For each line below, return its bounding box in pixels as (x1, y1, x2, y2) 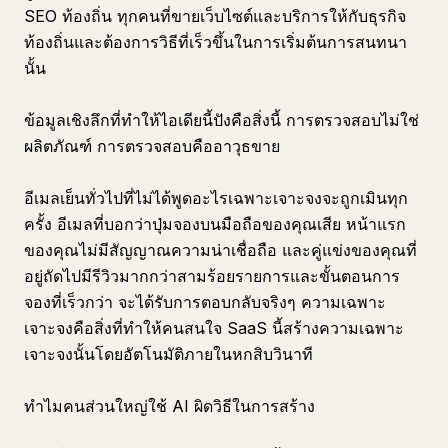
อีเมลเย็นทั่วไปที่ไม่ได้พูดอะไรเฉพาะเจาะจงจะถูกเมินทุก (24, 188, 408, 208)
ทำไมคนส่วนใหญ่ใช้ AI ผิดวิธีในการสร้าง (24, 396, 315, 416)
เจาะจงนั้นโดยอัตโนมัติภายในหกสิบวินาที (24, 344, 313, 364)
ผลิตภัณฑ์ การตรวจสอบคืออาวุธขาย (24, 136, 280, 156)
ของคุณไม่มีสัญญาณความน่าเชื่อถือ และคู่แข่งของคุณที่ (24, 240, 417, 260)
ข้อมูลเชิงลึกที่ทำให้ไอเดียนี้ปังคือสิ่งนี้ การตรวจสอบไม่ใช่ (24, 110, 419, 130)
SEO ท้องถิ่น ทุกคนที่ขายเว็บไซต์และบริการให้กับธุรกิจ (24, 6, 406, 26)
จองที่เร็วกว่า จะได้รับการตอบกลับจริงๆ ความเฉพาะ (24, 292, 386, 312)
